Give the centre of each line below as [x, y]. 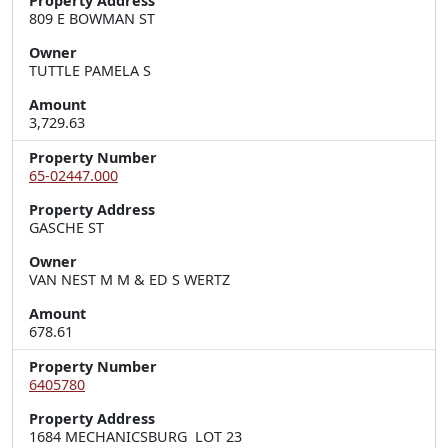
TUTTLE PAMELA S [90, 70]
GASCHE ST [66, 227]
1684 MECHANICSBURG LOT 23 [135, 436]
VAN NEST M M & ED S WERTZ [129, 279]
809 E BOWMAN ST [92, 18]
